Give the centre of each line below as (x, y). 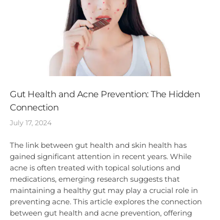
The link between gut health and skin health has (98, 145)
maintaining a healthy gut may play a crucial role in (104, 191)
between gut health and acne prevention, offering (101, 213)
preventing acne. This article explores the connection (106, 202)
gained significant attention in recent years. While (101, 157)
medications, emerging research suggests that (95, 179)
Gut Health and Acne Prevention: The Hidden (105, 94)
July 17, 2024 (31, 123)
